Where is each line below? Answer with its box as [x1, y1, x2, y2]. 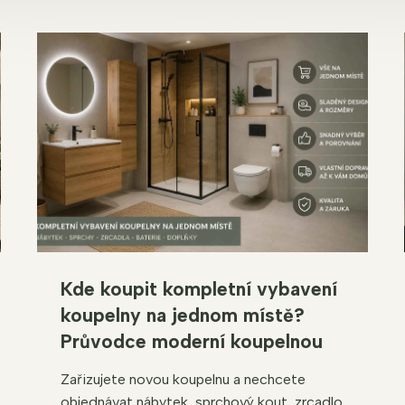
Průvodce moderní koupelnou [60, 329, 323, 353]
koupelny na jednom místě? [60, 303, 305, 326]
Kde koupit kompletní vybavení [60, 277, 337, 300]
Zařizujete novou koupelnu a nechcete [60, 370, 306, 388]
